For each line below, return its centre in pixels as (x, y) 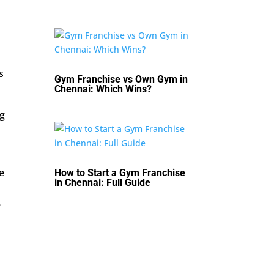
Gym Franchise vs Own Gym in (121, 79)
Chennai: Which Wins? (103, 89)
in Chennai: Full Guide (103, 182)
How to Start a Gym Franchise (120, 172)
